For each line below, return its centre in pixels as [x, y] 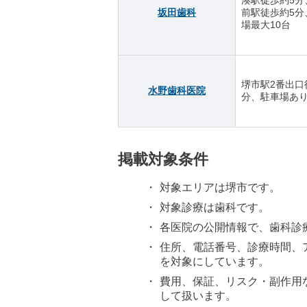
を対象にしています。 [214, 261]
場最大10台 [266, 24]
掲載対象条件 [163, 159]
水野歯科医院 [177, 90]
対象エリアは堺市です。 [220, 187]
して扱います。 [198, 295]
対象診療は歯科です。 [214, 207]
